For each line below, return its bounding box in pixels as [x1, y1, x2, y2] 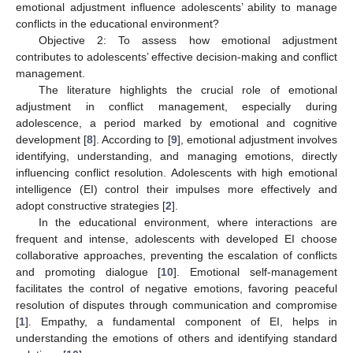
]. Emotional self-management [173, 266, 338, 279]
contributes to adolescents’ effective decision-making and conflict [16, 50, 337, 64]
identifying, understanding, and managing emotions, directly [16, 150, 337, 163]
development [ [16, 133, 87, 147]
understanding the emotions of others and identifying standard [16, 332, 337, 345]
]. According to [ [93, 133, 171, 147]
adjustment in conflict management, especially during [16, 100, 337, 113]
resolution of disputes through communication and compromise [16, 299, 337, 312]
